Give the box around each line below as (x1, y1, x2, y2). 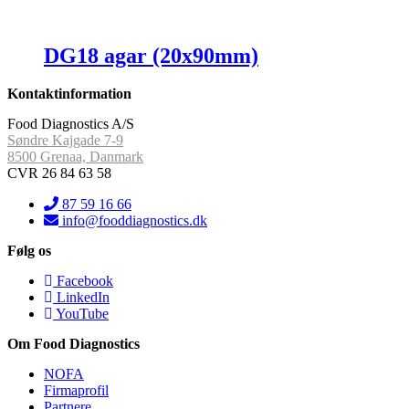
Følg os (7, 242, 51, 258)
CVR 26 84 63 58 (7, 164, 111, 181)
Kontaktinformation (7, 85, 131, 101)
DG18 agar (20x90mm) (44, 43, 258, 68)
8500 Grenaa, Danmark (7, 148, 143, 164)
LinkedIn (57, 288, 110, 305)
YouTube (56, 305, 109, 321)
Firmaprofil (44, 382, 109, 398)
